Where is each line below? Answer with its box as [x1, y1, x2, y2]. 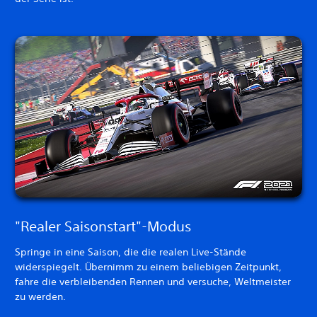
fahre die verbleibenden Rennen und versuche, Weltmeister [15, 275, 291, 289]
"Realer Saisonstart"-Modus [15, 218, 191, 235]
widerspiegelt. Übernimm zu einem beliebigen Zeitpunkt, [15, 260, 282, 274]
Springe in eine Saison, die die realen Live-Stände [15, 246, 246, 259]
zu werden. [15, 290, 66, 304]
